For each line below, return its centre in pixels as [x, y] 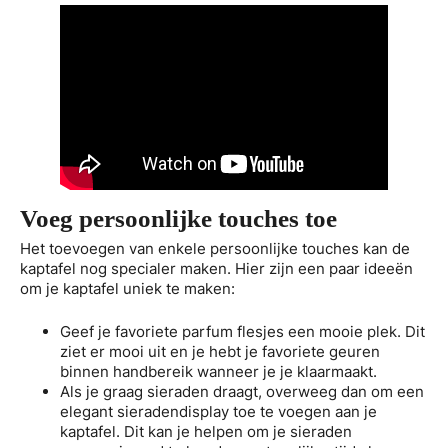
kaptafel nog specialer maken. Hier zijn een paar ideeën [216, 268]
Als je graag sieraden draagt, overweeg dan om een [242, 391]
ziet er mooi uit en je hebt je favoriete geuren [220, 351]
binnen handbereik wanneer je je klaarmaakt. [218, 371]
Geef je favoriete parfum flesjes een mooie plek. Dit [242, 331]
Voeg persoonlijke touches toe [178, 219]
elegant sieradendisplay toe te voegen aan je [218, 411]
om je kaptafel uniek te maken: [127, 288]
